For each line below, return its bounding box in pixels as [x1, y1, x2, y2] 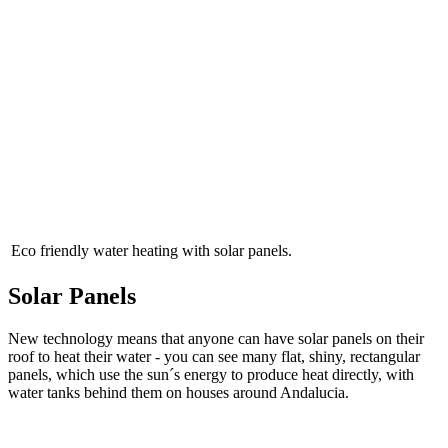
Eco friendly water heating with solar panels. [11, 242, 292, 260]
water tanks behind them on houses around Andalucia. [8, 384, 349, 402]
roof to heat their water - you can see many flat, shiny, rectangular [8, 348, 420, 366]
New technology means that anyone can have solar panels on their [8, 330, 424, 348]
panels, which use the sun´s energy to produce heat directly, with [8, 366, 414, 384]
